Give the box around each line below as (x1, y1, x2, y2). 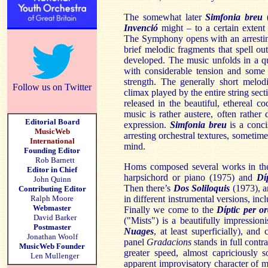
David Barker (28, 213, 77, 222)
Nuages (124, 226, 154, 236)
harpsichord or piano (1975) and (124, 172, 257, 182)
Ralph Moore (31, 194, 74, 203)
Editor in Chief (27, 165, 77, 174)
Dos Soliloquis (173, 183, 230, 193)
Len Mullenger (25, 251, 79, 260)
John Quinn (33, 175, 71, 184)
